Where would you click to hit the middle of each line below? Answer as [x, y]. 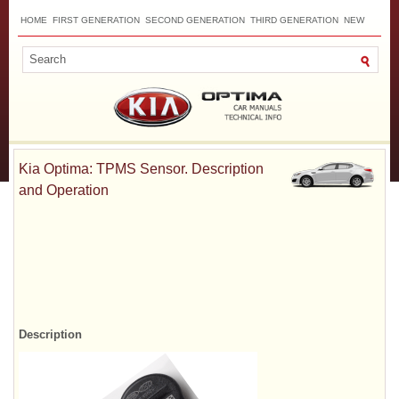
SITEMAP [65, 43]
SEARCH [162, 43]
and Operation [64, 190]
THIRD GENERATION [294, 20]
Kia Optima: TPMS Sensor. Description [141, 168]
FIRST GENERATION [96, 20]
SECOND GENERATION [195, 20]
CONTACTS [114, 43]
